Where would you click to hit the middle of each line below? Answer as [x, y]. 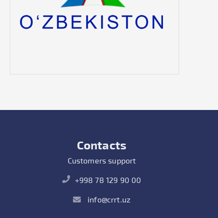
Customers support [102, 160]
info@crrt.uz [108, 199]
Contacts [102, 145]
